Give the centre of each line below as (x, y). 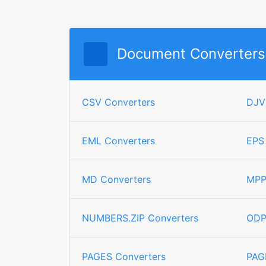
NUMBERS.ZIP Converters (140, 218)
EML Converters (118, 141)
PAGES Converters (124, 256)
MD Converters (116, 179)
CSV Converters (118, 102)
